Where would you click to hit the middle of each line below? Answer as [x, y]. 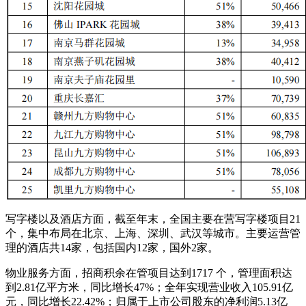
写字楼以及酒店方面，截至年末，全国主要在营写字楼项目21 [153, 219]
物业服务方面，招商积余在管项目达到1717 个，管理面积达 [149, 273]
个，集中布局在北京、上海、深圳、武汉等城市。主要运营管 [153, 233]
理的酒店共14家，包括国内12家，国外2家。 [112, 247]
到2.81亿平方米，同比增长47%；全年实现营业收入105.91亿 [149, 287]
